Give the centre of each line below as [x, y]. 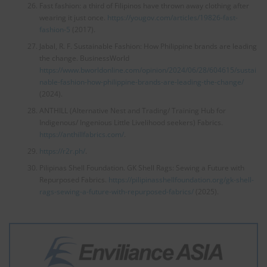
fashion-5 [55, 29]
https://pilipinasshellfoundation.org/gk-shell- [181, 179]
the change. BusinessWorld [84, 58]
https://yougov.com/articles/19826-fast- [172, 17]
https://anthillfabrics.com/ [81, 134]
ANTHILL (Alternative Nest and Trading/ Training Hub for [132, 110]
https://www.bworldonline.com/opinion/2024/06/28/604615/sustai [148, 70]
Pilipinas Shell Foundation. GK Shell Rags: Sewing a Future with [142, 167]
